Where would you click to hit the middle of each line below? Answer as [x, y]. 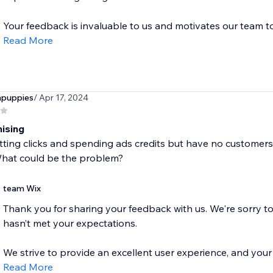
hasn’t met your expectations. [70, 223]
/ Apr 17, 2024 [61, 98]
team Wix [22, 189]
